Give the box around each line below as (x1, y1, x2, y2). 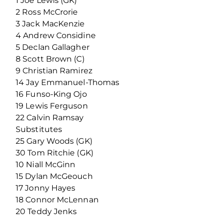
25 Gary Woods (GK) (16, 136, 92, 146)
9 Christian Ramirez (16, 66, 92, 75)
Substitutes (16, 124, 63, 134)
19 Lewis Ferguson (16, 101, 88, 110)
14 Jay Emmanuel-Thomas (16, 77, 120, 87)
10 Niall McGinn (16, 159, 76, 169)
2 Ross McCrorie (16, 7, 78, 17)
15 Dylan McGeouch (16, 171, 93, 181)
